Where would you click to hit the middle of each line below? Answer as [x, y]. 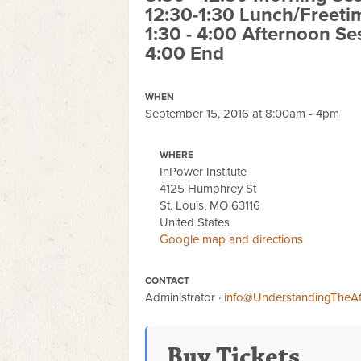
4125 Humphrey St [208, 189]
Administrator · [185, 297]
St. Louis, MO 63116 [210, 205]
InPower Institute [203, 172]
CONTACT [167, 280]
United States [195, 222]
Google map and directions [232, 239]
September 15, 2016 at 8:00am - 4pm [242, 114]
